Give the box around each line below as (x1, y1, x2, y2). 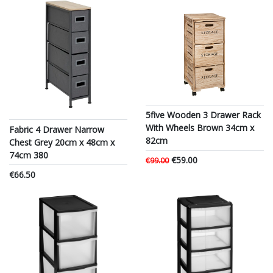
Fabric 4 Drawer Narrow (9, 124, 104, 136)
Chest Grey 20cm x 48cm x (9, 136, 115, 149)
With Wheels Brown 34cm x (146, 122, 254, 134)
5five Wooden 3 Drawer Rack (146, 109, 261, 121)
